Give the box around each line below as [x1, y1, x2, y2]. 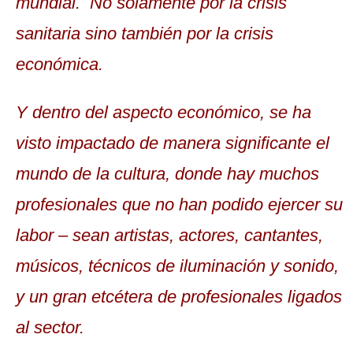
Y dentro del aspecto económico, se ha [16, 102, 311, 122]
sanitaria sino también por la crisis [16, 23, 273, 43]
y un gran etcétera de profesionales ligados [16, 286, 342, 307]
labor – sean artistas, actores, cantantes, [16, 225, 323, 245]
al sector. [16, 317, 84, 337]
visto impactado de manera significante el [16, 132, 329, 153]
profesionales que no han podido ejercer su [16, 194, 343, 214]
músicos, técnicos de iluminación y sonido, [16, 255, 339, 276]
